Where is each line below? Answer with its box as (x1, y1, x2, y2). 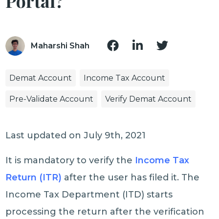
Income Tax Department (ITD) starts (5, 189, 173, 200)
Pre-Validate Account (9, 94, 94, 104)
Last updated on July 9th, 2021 (5, 130, 146, 141)
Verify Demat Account (105, 94, 192, 104)
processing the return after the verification (5, 206, 205, 217)
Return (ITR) (5, 172, 62, 183)
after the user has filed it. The (62, 172, 200, 183)
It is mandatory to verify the (5, 155, 135, 166)
